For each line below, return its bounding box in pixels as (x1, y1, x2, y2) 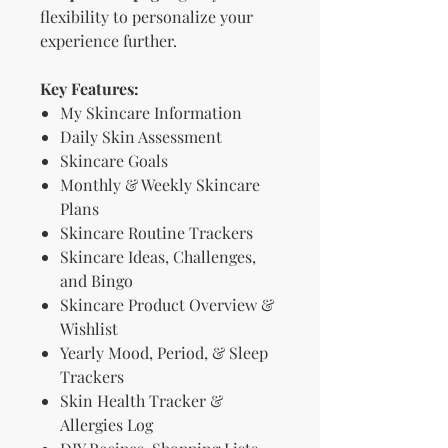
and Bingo (60, 270, 133, 292)
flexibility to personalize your (40, 6, 253, 28)
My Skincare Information (60, 102, 242, 124)
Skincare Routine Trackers (60, 222, 253, 244)
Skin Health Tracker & (60, 390, 223, 412)
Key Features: (40, 78, 139, 100)
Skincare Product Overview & (60, 294, 274, 316)
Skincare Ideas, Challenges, (60, 246, 256, 268)
